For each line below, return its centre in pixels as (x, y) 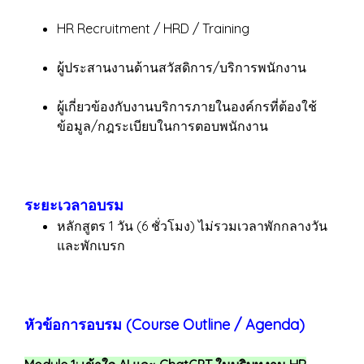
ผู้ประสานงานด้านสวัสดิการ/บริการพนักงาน (182, 67)
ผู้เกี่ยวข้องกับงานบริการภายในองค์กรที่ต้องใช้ (187, 106)
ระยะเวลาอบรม (74, 205)
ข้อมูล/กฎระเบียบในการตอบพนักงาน (162, 126)
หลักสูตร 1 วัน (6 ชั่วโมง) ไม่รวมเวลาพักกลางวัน (192, 226)
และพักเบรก (91, 245)
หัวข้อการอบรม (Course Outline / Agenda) (165, 325)
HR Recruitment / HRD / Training (153, 28)
